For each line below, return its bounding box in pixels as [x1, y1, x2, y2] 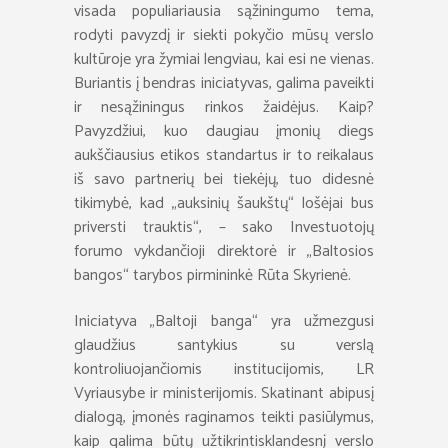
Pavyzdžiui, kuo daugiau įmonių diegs [74, 118, 374, 145]
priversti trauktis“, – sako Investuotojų [74, 214, 374, 241]
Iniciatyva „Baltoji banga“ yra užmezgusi [74, 308, 374, 335]
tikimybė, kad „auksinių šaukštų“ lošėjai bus [74, 190, 374, 217]
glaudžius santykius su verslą [74, 332, 374, 359]
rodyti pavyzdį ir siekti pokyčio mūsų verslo [74, 22, 374, 49]
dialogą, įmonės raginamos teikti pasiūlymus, [74, 404, 374, 431]
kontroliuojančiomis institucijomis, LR [74, 356, 374, 383]
